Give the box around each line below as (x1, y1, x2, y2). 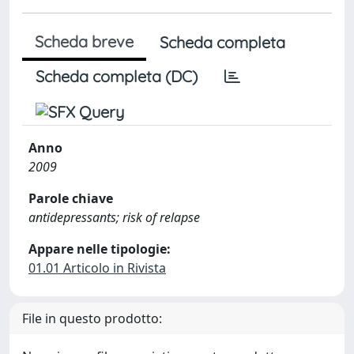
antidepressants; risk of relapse (28, 209, 200, 226)
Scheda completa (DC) (36, 66, 198, 86)
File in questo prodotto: (22, 310, 162, 327)
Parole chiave (28, 190, 113, 207)
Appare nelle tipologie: (28, 240, 171, 258)
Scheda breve (35, 32, 134, 51)
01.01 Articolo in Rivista (28, 259, 166, 277)
